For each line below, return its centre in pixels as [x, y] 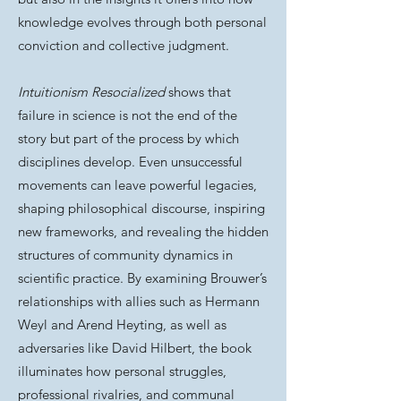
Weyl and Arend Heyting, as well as [122, 324]
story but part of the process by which [128, 138]
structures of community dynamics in [125, 255]
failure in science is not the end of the [128, 115]
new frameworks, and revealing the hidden [143, 231]
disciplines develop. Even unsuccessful [130, 162]
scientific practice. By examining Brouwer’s [142, 278]
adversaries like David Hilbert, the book [135, 348]
